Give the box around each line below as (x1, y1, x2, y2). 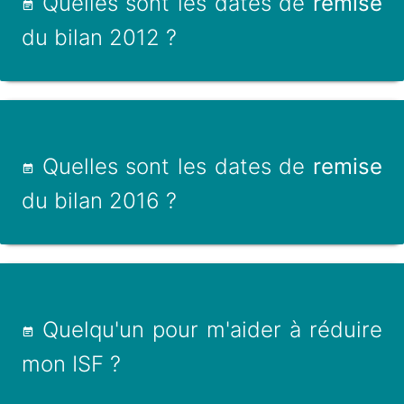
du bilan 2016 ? (22, 188, 177, 214)
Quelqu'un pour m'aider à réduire (34, 317, 382, 343)
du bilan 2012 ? (22, 24, 177, 50)
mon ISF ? (22, 351, 121, 377)
